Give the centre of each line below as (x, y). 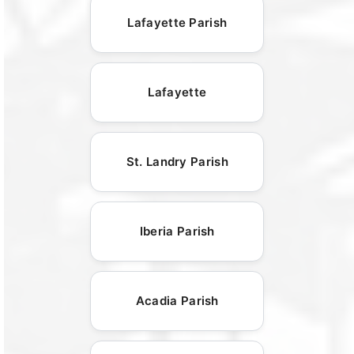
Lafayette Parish (177, 22)
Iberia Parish (177, 231)
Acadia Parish (177, 300)
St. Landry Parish (177, 161)
